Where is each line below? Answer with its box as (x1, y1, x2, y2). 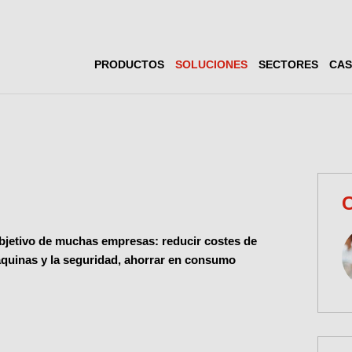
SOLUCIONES (175, 58, 247, 71)
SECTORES (258, 58, 318, 71)
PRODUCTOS (94, 58, 164, 71)
